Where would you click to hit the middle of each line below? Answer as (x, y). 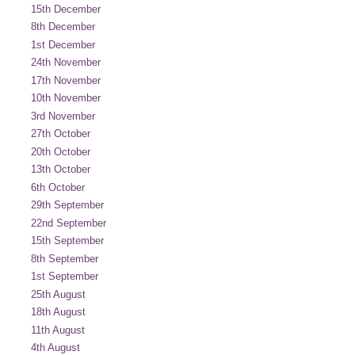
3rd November (63, 116)
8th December (63, 27)
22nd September (69, 223)
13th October (61, 169)
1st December (63, 44)
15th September (67, 240)
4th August (55, 347)
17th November (66, 80)
